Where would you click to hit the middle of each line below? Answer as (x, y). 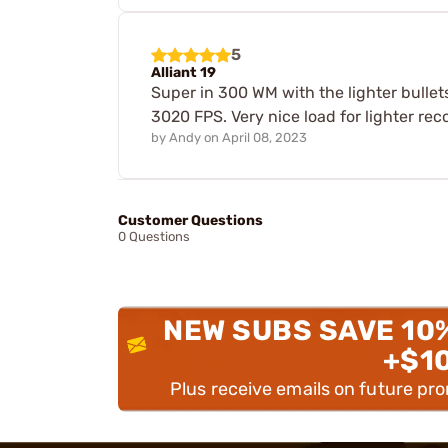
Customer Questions (190, 220)
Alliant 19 (183, 73)
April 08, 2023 (264, 137)
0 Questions (154, 236)
